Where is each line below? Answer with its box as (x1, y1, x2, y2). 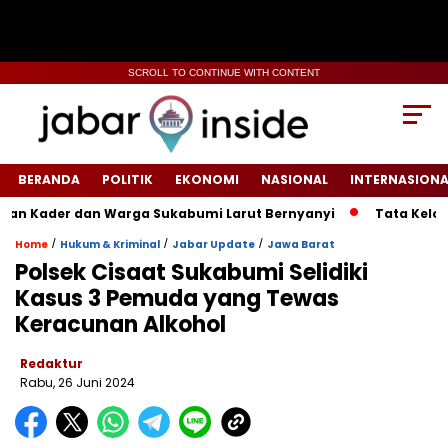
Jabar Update (172, 237, 255, 253)
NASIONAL (261, 171, 328, 189)
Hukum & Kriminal (60, 237, 160, 253)
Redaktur (20, 355, 83, 373)
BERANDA (18, 171, 80, 189)
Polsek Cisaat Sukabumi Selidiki (15, 257, 368, 289)
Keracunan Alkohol (15, 309, 226, 341)
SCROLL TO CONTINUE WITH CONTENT (128, 67, 320, 78)
